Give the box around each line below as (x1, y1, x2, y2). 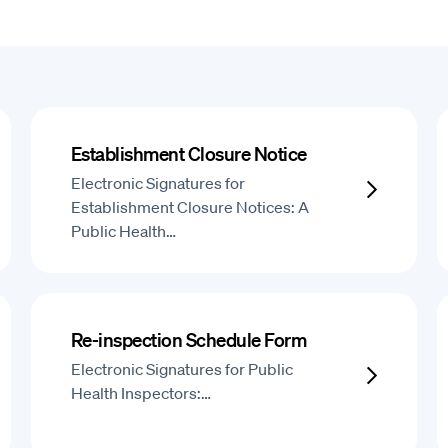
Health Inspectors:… (70, 383, 211, 403)
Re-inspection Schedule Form (70, 328, 307, 351)
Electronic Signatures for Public (70, 359, 293, 379)
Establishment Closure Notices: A (70, 197, 309, 217)
